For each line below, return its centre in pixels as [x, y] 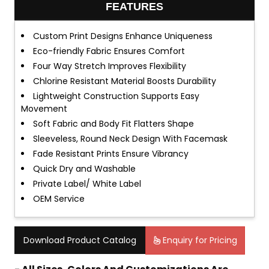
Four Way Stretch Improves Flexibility [110, 66]
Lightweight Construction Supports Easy [116, 96]
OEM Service [59, 199]
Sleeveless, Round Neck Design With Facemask [130, 139]
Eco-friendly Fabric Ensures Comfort [109, 51]
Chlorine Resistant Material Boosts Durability [125, 81]
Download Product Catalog [80, 240]
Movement [44, 109]
